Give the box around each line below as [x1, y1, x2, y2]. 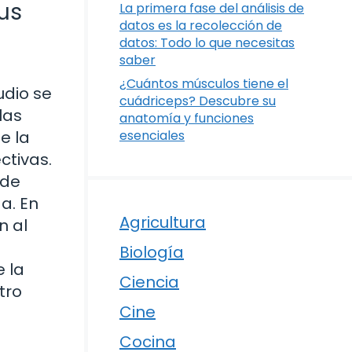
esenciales [119, 126, 185, 145]
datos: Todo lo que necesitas [119, 34, 295, 53]
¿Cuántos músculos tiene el [119, 75, 288, 93]
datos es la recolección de [119, 16, 282, 35]
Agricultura [119, 211, 206, 234]
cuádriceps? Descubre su [119, 92, 276, 111]
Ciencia [119, 271, 179, 294]
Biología [119, 241, 184, 264]
